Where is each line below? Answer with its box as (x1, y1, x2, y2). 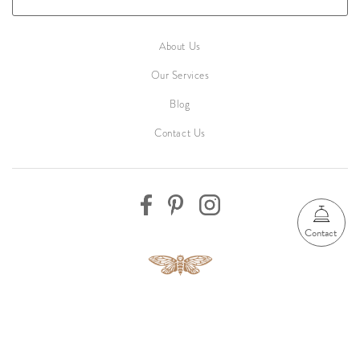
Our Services (150, 67, 210, 83)
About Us (159, 39, 201, 54)
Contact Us (154, 125, 206, 141)
